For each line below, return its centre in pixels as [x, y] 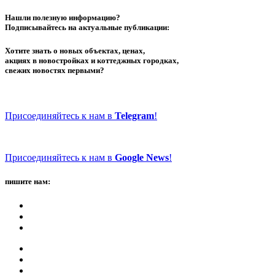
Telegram [134, 115]
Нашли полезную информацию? [63, 18]
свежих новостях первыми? [55, 71]
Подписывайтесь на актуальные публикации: [87, 28]
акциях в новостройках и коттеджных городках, [92, 61]
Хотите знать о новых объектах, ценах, [75, 51]
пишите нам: [28, 181]
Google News [142, 157]
